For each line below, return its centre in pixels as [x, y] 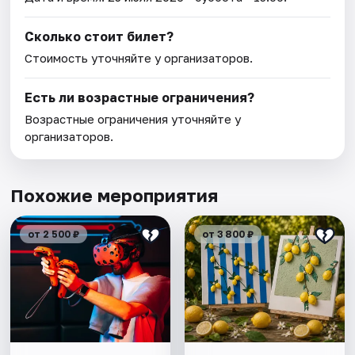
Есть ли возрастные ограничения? [140, 98]
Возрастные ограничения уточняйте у [133, 119]
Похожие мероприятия [115, 196]
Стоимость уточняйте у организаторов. [139, 58]
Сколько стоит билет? [99, 37]
